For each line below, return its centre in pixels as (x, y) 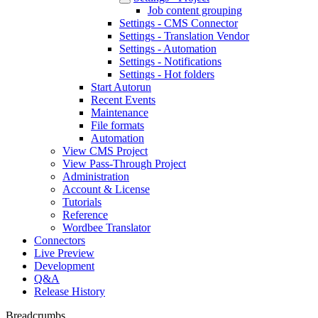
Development (64, 266)
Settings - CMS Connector (179, 23)
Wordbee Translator (106, 227)
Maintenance (120, 113)
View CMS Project (105, 151)
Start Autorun (121, 87)
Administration (96, 176)
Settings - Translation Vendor (184, 36)
